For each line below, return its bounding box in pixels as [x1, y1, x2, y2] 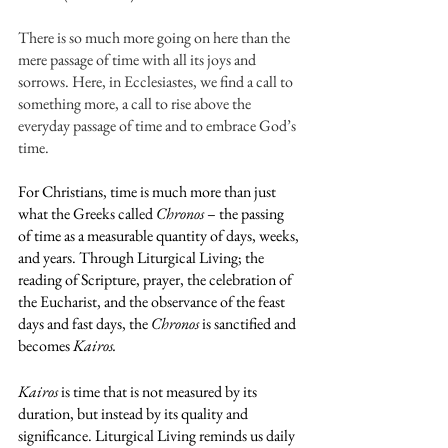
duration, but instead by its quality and [18, 403, 251, 424]
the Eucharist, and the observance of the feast [18, 291, 288, 312]
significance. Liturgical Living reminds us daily [18, 425, 298, 446]
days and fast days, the [18, 313, 151, 334]
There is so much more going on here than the [18, 27, 293, 48]
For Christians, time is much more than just [18, 181, 279, 202]
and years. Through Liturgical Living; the [18, 247, 267, 268]
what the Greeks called [18, 203, 156, 224]
